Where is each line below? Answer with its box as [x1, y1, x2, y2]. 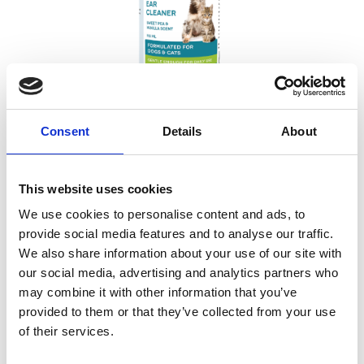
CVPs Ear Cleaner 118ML [95, 162, 269, 181]
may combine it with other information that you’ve [19, 285, 297, 299]
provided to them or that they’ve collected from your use [19, 305, 336, 318]
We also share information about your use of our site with [19, 246, 342, 260]
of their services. [19, 324, 114, 338]
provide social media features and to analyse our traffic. [19, 227, 334, 240]
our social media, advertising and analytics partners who [19, 266, 338, 279]
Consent [41, 123, 89, 138]
